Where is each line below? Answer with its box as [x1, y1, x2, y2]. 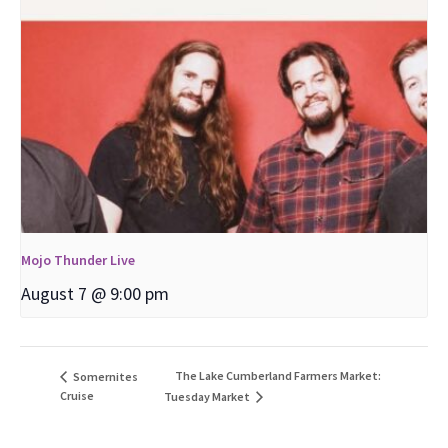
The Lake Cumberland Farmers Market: [174, 368, 381, 384]
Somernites [71, 368, 138, 384]
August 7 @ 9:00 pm [21, 282, 169, 306]
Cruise [60, 387, 94, 403]
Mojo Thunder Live [21, 251, 135, 270]
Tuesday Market [163, 388, 252, 404]
